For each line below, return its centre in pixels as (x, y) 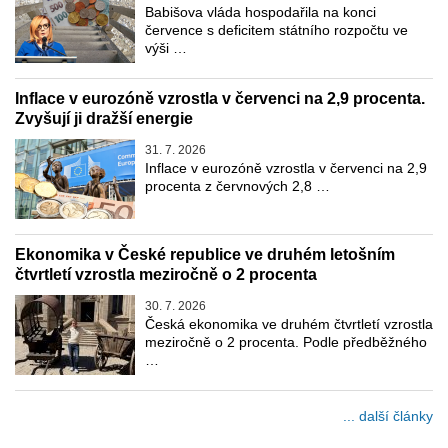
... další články (388, 416)
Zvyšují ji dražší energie (104, 119)
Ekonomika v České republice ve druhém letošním (205, 255)
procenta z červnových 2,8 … (237, 186)
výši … (166, 48)
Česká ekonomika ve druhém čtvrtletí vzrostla (289, 324)
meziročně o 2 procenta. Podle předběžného (286, 342)
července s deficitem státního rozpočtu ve (276, 30)
